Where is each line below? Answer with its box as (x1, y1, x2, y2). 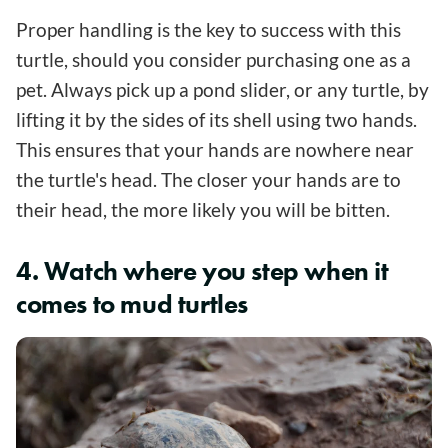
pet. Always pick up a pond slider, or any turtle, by (16, 78, 429, 102)
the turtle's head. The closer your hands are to (16, 168, 401, 192)
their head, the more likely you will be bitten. (16, 198, 390, 222)
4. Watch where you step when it (16, 254, 389, 289)
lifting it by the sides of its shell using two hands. (16, 108, 417, 132)
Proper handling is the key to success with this (16, 18, 401, 42)
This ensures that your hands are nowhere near (16, 138, 414, 162)
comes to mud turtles (16, 287, 249, 322)
